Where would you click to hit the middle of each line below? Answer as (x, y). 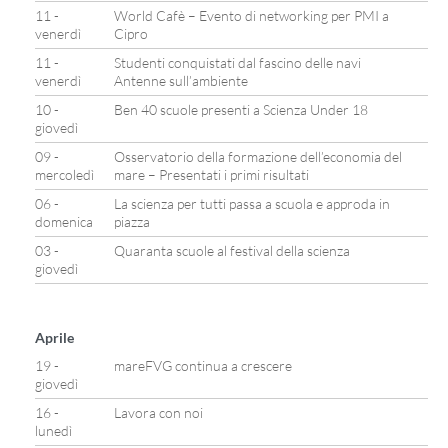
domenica (64, 221)
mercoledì (64, 174)
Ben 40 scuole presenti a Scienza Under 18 (241, 109)
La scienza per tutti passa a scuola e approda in (252, 203)
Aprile (54, 337)
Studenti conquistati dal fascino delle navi (237, 62)
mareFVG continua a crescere (203, 365)
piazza (132, 221)
